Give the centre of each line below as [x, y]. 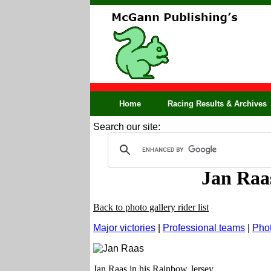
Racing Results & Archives [217, 104]
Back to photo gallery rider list [151, 207]
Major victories [124, 228]
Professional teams [204, 228]
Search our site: [127, 127]
